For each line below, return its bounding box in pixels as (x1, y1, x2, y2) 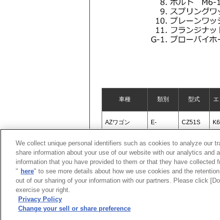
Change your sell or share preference (18, 205, 131, 212)
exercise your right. (16, 186, 70, 193)
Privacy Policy (18, 195, 62, 203)
